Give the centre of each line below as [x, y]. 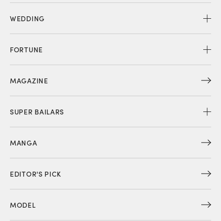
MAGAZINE [29, 80]
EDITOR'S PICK [36, 173]
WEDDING [27, 18]
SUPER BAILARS [37, 111]
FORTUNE [26, 49]
